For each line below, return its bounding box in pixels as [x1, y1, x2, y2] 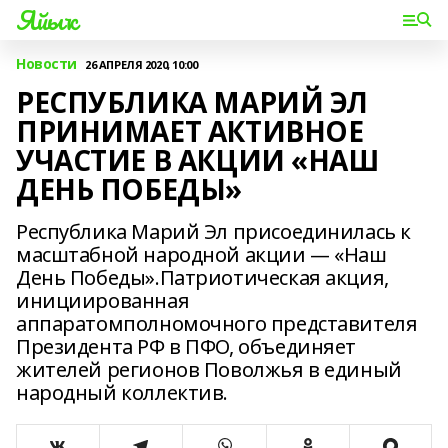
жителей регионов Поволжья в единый [16, 356, 402, 383]
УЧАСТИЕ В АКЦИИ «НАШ [16, 141, 379, 179]
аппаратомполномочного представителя [16, 310, 418, 337]
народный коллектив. [16, 379, 229, 406]
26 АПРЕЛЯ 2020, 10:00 [85, 56, 198, 72]
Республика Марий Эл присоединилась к [16, 218, 411, 245]
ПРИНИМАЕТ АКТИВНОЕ [16, 112, 364, 150]
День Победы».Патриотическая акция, [16, 264, 389, 291]
